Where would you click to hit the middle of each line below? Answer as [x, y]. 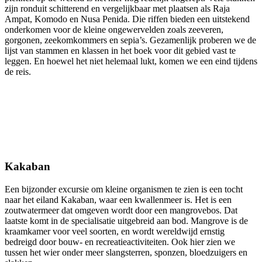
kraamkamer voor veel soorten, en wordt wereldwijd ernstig [115, 232]
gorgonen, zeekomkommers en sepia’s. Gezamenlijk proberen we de [130, 40]
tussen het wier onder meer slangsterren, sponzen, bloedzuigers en [126, 253]
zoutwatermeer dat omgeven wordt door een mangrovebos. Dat [121, 211]
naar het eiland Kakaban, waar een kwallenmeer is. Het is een [118, 200]
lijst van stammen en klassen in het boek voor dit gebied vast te [120, 51]
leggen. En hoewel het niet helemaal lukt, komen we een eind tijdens [131, 61]
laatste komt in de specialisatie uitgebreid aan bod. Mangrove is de [126, 221]
